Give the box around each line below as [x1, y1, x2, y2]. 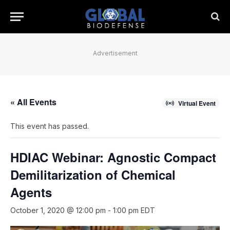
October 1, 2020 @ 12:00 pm [10, 206, 106, 215]
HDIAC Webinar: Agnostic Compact [10, 148, 216, 166]
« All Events [10, 96, 56, 108]
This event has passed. [10, 122, 89, 130]
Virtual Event [178, 99, 216, 108]
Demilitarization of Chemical [10, 166, 176, 183]
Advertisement [92, 49, 138, 57]
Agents [10, 183, 52, 201]
